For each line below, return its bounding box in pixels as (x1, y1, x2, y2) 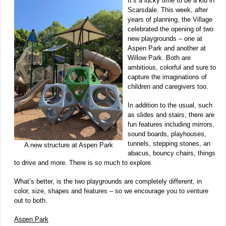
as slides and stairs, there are (128, 110, 214, 119)
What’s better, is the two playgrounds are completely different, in (14, 177, 202, 185)
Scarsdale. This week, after (128, 6, 208, 14)
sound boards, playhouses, (128, 130, 206, 138)
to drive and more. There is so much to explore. (14, 158, 153, 166)
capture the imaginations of (128, 73, 207, 81)
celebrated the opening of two (128, 25, 213, 33)
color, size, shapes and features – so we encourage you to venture (14, 187, 208, 195)
